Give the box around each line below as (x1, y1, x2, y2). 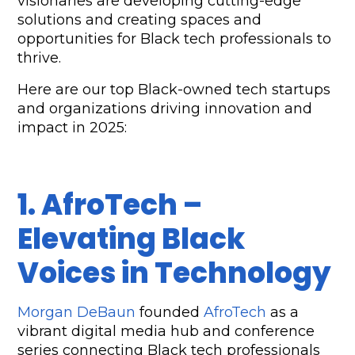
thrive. (17, 49, 66, 67)
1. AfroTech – (17, 185, 203, 226)
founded (136, 303, 204, 322)
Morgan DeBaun (17, 303, 136, 322)
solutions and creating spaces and (17, 11, 262, 29)
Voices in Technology (17, 253, 332, 294)
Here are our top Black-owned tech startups (17, 81, 331, 99)
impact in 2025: (17, 119, 128, 137)
